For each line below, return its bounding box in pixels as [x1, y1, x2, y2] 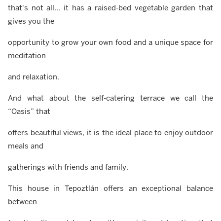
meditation [8, 51, 46, 61]
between [8, 197, 37, 207]
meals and [8, 141, 43, 151]
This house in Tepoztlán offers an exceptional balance [8, 184, 213, 193]
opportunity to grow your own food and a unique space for [8, 37, 213, 47]
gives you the [8, 16, 54, 26]
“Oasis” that [8, 107, 50, 116]
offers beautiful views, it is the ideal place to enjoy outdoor [8, 128, 213, 138]
